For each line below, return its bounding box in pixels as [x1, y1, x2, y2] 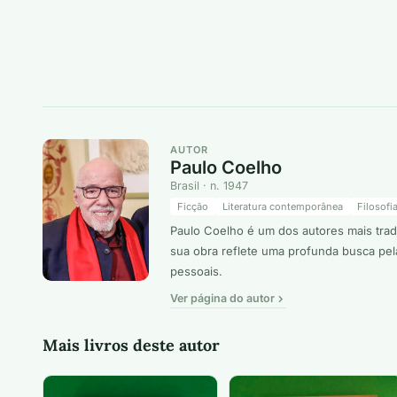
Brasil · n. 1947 [170, 179, 248, 193]
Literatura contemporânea [222, 200, 343, 214]
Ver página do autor [170, 292, 275, 306]
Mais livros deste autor [43, 335, 220, 356]
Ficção [177, 200, 208, 214]
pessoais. [170, 264, 222, 279]
